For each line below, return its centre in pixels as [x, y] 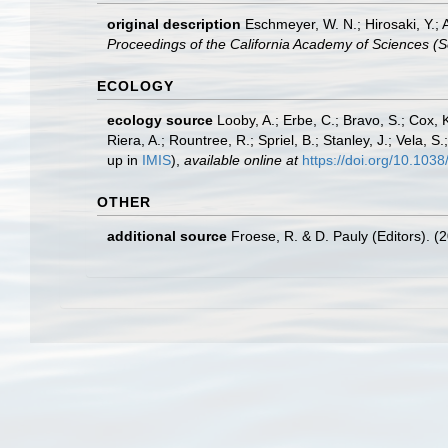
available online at [241, 160]
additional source [167, 236]
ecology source [160, 120]
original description [174, 24]
